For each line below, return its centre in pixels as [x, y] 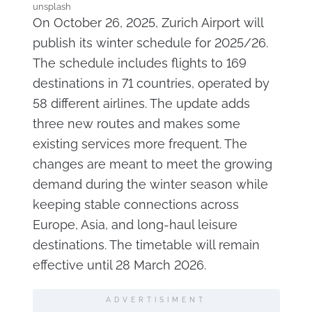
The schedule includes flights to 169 [139, 63]
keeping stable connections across [135, 204]
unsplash [52, 7]
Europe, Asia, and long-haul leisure [135, 225]
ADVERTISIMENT [156, 300]
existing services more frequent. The [140, 144]
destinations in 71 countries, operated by [151, 83]
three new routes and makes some [136, 124]
